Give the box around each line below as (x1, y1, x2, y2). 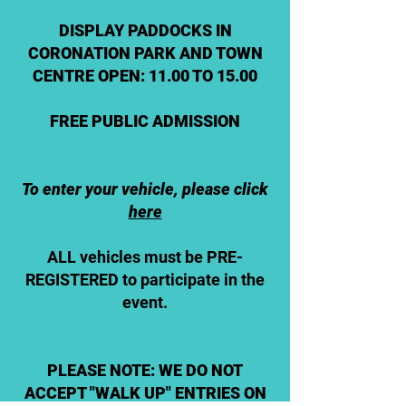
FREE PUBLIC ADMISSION (50, 111, 240, 130)
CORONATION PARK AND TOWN (27, 43, 263, 63)
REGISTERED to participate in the (25, 270, 265, 289)
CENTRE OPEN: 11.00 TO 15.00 (33, 66, 257, 85)
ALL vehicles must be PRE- (47, 247, 243, 266)
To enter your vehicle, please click (22, 179, 268, 198)
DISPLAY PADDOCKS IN (58, 21, 232, 40)
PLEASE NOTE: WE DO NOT (47, 361, 243, 380)
